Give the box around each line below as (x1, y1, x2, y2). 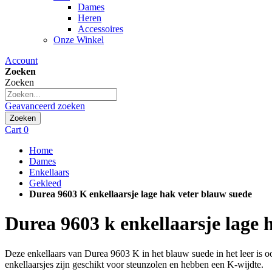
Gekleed (29, 178, 61, 188)
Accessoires (78, 24, 123, 34)
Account (5, 55, 38, 66)
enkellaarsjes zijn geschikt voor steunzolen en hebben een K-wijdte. (5, 259, 263, 270)
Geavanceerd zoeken (5, 101, 85, 111)
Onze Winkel (53, 35, 104, 45)
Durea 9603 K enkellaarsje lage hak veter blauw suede (29, 189, 252, 199)
